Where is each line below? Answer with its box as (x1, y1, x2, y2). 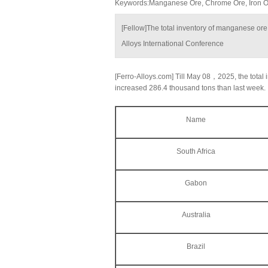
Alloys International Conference (121, 39, 224, 48)
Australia (181, 211, 211, 219)
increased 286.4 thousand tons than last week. (115, 84, 266, 92)
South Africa (176, 147, 215, 156)
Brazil (187, 242, 205, 251)
